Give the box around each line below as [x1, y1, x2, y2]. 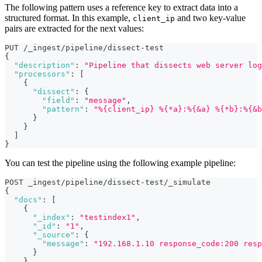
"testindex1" [80, 213, 136, 222]
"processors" [14, 70, 70, 79]
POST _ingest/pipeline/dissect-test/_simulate [5, 178, 211, 187]
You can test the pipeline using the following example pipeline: [5, 158, 236, 168]
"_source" [33, 230, 75, 240]
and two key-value [175, 13, 246, 23]
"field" [42, 96, 75, 105]
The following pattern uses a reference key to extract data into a [5, 2, 238, 13]
